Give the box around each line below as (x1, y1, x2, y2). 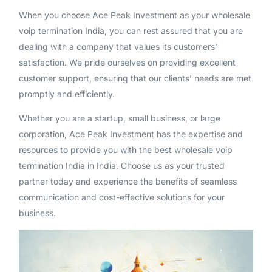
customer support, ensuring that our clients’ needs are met (18, 73, 251, 84)
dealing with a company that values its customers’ (18, 41, 217, 52)
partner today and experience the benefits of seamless (18, 176, 237, 187)
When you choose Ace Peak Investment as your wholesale (18, 10, 250, 21)
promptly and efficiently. (18, 89, 115, 100)
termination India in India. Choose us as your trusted (18, 160, 225, 171)
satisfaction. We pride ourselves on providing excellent (18, 57, 236, 68)
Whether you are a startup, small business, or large (18, 113, 220, 124)
